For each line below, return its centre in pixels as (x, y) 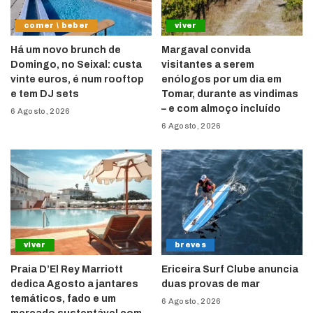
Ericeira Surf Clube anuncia (230, 270)
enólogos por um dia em (221, 79)
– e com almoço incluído (221, 108)
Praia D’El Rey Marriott (67, 270)
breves (191, 245)
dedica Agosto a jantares (74, 284)
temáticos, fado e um (63, 299)
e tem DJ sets (45, 94)
